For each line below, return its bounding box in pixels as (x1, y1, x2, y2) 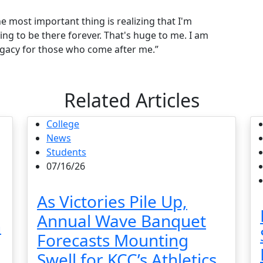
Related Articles (63, 87, 200, 113)
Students (46, 145, 86, 159)
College (46, 117, 79, 130)
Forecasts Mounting (37, 228, 188, 251)
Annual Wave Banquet (37, 209, 206, 232)
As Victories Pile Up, (37, 190, 187, 213)
